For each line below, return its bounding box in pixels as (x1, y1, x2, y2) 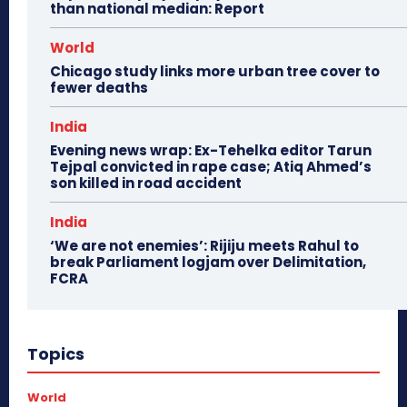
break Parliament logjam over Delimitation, (50, 252, 366, 272)
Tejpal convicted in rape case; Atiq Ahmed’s (50, 156, 372, 176)
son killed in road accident (50, 173, 242, 193)
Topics (27, 342, 84, 365)
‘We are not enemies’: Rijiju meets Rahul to (50, 235, 359, 255)
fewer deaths (50, 77, 148, 97)
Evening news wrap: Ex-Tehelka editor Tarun (50, 140, 372, 160)
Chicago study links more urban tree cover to (50, 61, 380, 81)
